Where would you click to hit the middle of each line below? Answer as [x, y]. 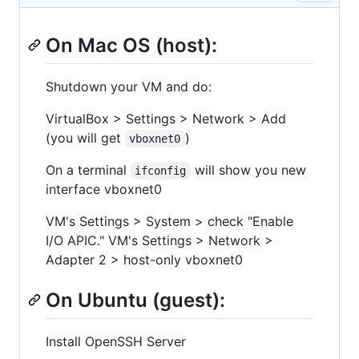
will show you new [250, 170]
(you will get [85, 138]
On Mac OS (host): [131, 45]
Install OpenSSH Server [116, 342]
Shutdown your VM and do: [129, 87]
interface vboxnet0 [104, 190]
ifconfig [161, 171]
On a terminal [88, 170]
